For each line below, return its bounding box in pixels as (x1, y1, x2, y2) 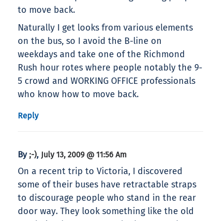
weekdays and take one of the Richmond (18, 49, 185, 60)
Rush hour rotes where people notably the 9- (18, 62, 202, 74)
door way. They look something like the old (18, 206, 194, 217)
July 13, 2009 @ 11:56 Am (41, 150, 127, 160)
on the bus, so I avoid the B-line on (18, 36, 162, 47)
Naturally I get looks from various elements (18, 22, 193, 34)
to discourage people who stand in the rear (18, 192, 196, 204)
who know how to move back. (18, 89, 139, 100)
